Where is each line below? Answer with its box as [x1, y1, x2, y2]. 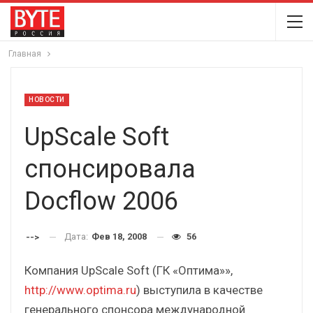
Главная [8, 49, 41, 59]
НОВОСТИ [29, 96, 65, 103]
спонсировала [24, 154, 196, 184]
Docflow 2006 [24, 187, 178, 216]
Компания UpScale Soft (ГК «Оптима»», [24, 263, 233, 277]
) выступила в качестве [136, 282, 263, 297]
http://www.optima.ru [24, 282, 136, 297]
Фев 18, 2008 [92, 231, 147, 242]
